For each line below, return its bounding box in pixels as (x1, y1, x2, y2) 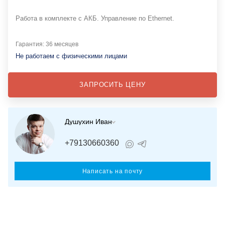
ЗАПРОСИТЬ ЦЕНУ (79, 81, 146, 89)
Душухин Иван (65, 118, 112, 126)
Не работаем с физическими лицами (16, 52, 127, 60)
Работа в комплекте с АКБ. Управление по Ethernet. (16, 15, 174, 23)
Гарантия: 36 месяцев (16, 41, 78, 48)
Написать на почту (82, 168, 143, 175)
